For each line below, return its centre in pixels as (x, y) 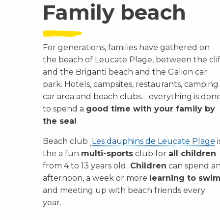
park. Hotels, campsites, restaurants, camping (131, 84)
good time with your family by (151, 109)
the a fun (62, 153)
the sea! (60, 121)
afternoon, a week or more (96, 178)
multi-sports (107, 153)
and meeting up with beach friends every (124, 190)
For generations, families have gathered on (126, 47)
